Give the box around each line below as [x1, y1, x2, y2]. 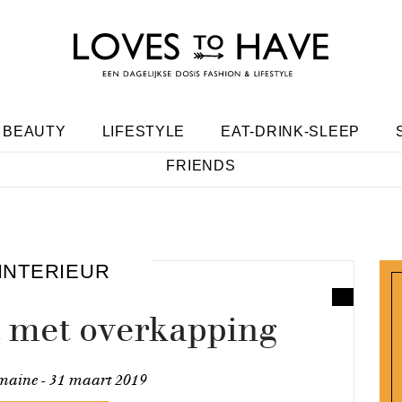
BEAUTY [3, 124, 66, 139]
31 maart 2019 [48, 371, 147, 389]
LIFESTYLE [101, 124, 186, 139]
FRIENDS [166, 158, 236, 173]
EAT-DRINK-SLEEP [221, 124, 361, 139]
